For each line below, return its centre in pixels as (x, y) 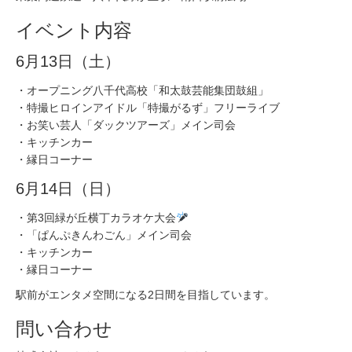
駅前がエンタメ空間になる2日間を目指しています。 (145, 295)
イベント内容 (74, 30)
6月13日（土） (68, 61)
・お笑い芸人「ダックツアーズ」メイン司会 (126, 125)
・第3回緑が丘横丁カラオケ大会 (96, 218)
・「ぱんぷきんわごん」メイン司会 (104, 235)
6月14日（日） (68, 189)
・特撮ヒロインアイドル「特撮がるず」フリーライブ (148, 108)
